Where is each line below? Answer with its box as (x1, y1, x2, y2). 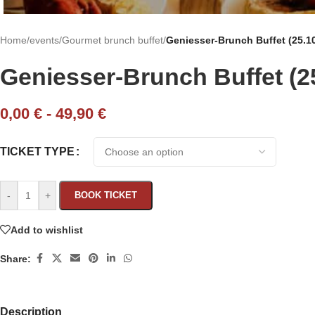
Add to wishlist (11, 224, 83, 236)
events (30, 34, 59, 46)
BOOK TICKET (75, 190, 137, 201)
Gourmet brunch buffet (62, 34, 163, 46)
